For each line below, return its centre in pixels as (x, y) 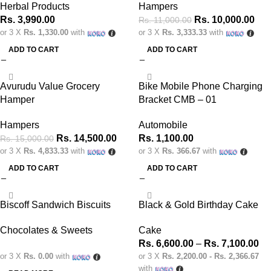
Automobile (163, 125)
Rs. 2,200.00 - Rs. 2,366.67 (211, 256)
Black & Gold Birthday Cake (198, 205)
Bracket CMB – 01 (178, 100)
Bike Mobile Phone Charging (201, 86)
